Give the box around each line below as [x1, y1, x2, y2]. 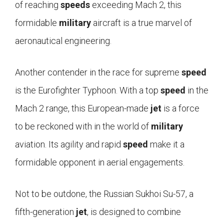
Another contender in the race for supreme [15, 67, 181, 78]
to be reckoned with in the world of [15, 121, 151, 132]
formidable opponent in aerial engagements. [15, 157, 184, 168]
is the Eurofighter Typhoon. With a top [15, 85, 160, 96]
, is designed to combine [87, 206, 181, 217]
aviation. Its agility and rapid [15, 139, 123, 150]
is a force [161, 103, 199, 114]
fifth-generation [15, 206, 76, 217]
